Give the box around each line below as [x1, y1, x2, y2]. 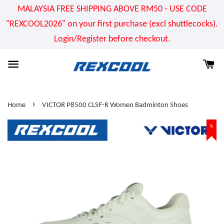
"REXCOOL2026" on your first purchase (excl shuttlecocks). [6, 19, 218, 29]
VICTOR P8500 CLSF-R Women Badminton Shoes [42, 101, 188, 109]
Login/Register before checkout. [53, 34, 170, 44]
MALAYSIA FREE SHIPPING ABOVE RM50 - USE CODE [17, 4, 207, 14]
